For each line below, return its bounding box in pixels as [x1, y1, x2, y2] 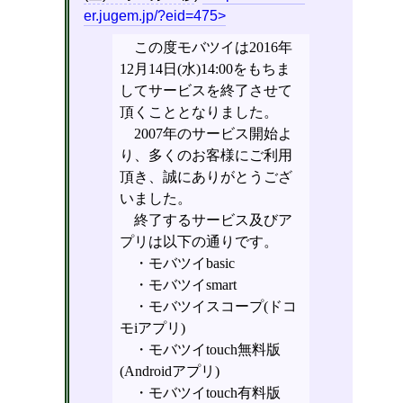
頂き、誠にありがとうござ [119, 169, 292, 185]
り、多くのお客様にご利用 [119, 148, 292, 164]
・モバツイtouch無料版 [133, 342, 281, 358]
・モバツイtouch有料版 [133, 385, 281, 401]
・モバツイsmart [133, 277, 237, 293]
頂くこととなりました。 [119, 104, 278, 121]
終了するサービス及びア [133, 212, 292, 228]
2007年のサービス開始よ [133, 126, 292, 142]
